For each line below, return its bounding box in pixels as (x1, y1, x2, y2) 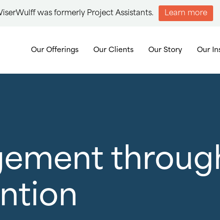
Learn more (165, 9, 207, 17)
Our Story (148, 46, 182, 54)
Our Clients (93, 46, 134, 54)
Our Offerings (31, 46, 79, 54)
